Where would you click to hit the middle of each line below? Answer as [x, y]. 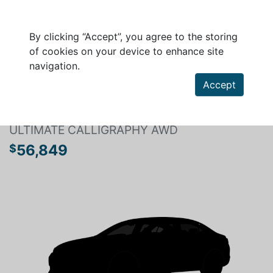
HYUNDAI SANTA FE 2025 [80, 111]
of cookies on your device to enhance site [126, 51]
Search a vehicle [62, 82]
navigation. [55, 66]
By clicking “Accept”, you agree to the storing [133, 37]
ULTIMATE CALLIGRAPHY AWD [94, 130]
